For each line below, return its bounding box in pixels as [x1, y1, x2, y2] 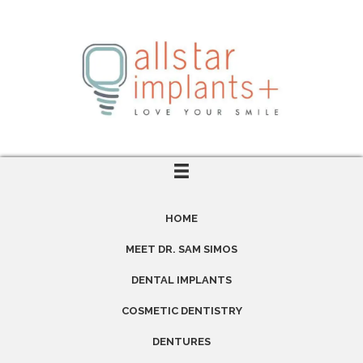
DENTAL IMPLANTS [131, 274, 232, 287]
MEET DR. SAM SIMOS [126, 243, 237, 256]
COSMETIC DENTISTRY [121, 305, 242, 318]
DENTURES [152, 335, 211, 348]
